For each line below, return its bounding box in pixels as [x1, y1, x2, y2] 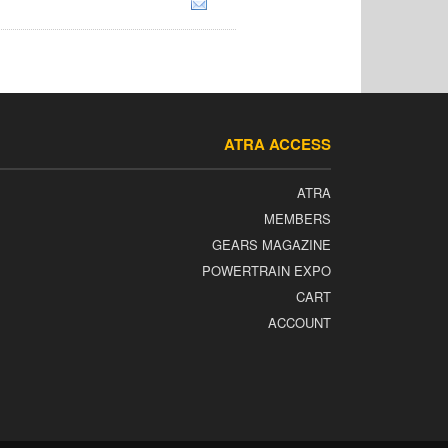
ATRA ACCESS [224, 133, 331, 156]
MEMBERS [264, 209, 331, 229]
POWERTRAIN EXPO [202, 261, 331, 281]
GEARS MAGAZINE [212, 235, 331, 255]
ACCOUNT [268, 313, 331, 333]
